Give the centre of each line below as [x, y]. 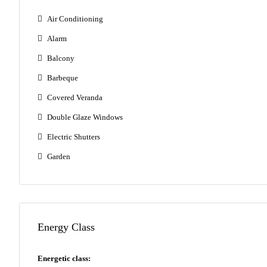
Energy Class [66, 227]
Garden [59, 156]
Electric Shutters [74, 137]
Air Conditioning [75, 19]
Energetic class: [64, 258]
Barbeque [63, 78]
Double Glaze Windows [85, 117]
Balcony [61, 58]
